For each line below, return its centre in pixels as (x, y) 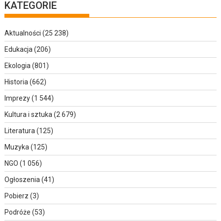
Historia (17, 82)
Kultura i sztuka (29, 114)
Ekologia (18, 65)
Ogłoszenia (22, 179)
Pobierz (17, 196)
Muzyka (17, 147)
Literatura (20, 130)
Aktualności (23, 33)
